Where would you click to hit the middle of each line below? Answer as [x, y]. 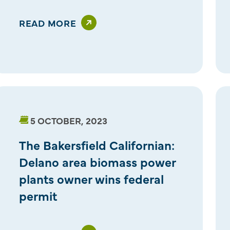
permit [38, 195]
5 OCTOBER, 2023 [69, 120]
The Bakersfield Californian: [97, 144]
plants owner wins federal [91, 178]
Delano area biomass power [97, 161]
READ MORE [47, 23]
